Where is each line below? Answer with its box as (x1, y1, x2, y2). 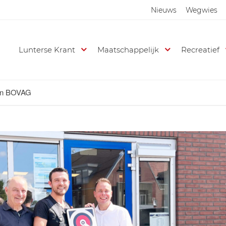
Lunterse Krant (19, 45, 76, 54)
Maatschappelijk (97, 45, 159, 54)
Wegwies (186, 6, 217, 15)
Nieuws (151, 6, 177, 15)
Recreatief (181, 45, 220, 54)
